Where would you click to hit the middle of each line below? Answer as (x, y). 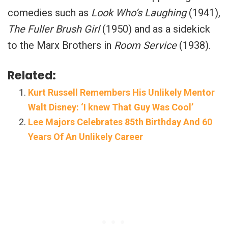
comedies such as (49, 12)
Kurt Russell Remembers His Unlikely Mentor (121, 92)
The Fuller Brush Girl (54, 29)
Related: (32, 75)
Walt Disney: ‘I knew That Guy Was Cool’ (111, 107)
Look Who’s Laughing (139, 12)
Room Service (145, 45)
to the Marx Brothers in (61, 45)
